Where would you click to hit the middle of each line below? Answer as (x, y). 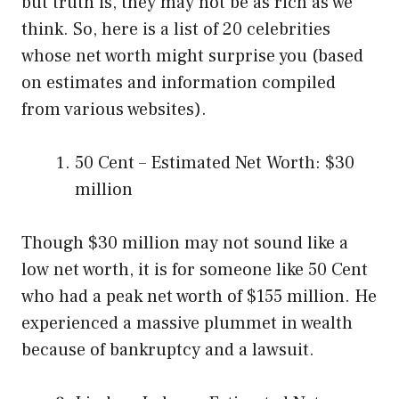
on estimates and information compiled (179, 83)
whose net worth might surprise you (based (192, 57)
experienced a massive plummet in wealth (187, 324)
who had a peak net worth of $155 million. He (199, 297)
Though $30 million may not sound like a (185, 244)
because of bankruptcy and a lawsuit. (168, 350)
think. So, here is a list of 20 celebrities (176, 30)
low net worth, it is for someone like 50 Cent (195, 270)
